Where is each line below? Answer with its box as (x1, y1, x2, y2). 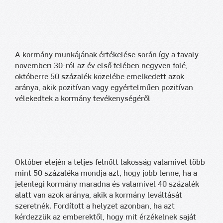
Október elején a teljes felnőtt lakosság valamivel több (15, 158, 205, 166)
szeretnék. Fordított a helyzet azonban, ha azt (15, 202, 175, 210)
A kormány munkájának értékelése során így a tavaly (15, 51, 199, 59)
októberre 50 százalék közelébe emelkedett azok (15, 73, 184, 81)
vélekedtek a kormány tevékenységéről (15, 95, 150, 103)
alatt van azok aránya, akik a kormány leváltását (15, 191, 182, 199)
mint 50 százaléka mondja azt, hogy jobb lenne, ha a (15, 169, 197, 177)
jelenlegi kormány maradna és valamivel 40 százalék (15, 180, 199, 188)
